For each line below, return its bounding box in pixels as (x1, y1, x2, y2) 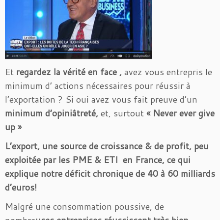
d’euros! (5, 181, 37, 193)
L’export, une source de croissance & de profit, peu (5, 139, 209, 152)
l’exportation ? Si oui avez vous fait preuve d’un (5, 93, 197, 106)
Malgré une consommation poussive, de (5, 200, 164, 213)
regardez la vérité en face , (16, 65, 122, 78)
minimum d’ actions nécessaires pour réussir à (5, 79, 191, 92)
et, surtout (101, 107, 146, 119)
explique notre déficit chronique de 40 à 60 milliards (5, 167, 215, 180)
